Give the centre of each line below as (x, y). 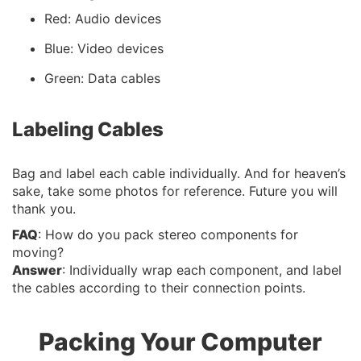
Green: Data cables (102, 79)
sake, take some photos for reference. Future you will (175, 191)
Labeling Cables (88, 130)
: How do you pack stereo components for (168, 235)
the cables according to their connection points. (159, 288)
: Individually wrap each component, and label (202, 270)
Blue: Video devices (104, 49)
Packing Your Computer (180, 342)
